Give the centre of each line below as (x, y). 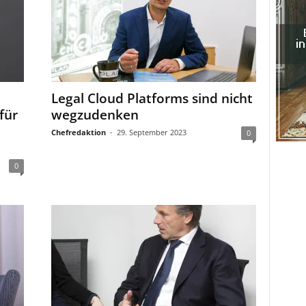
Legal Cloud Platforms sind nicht (152, 98)
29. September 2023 (151, 132)
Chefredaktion (78, 132)
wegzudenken (95, 115)
